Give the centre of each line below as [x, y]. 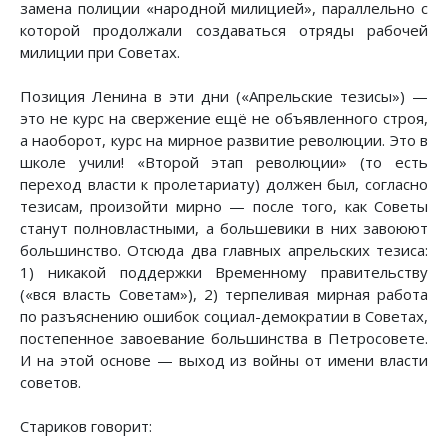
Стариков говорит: [86, 425]
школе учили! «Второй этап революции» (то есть [224, 161]
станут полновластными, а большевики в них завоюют [224, 227]
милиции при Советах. [100, 51]
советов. [50, 381]
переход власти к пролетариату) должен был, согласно [224, 183]
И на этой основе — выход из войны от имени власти [224, 359]
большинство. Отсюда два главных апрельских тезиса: [224, 249]
